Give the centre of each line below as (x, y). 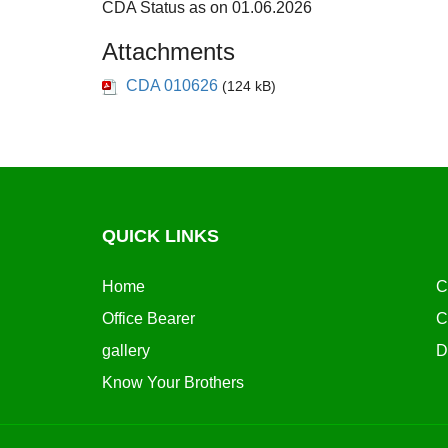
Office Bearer (148, 318)
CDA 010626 (172, 85)
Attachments (168, 51)
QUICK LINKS (160, 235)
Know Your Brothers (173, 382)
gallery (126, 350)
